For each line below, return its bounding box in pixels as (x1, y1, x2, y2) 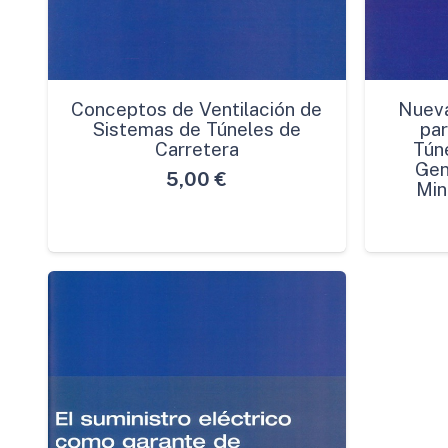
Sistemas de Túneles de (92, 117, 301, 140)
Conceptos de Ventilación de (71, 97, 322, 120)
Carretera (154, 137, 239, 160)
